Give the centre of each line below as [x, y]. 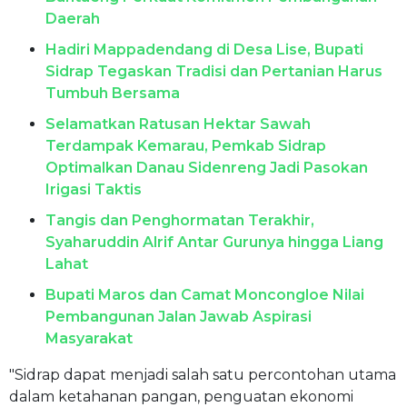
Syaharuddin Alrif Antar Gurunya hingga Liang [214, 242]
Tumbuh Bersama [113, 93]
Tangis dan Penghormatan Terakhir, [180, 220]
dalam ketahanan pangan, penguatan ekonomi [181, 396]
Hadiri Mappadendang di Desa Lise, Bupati [204, 49]
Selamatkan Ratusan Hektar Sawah [178, 124]
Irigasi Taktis [94, 189]
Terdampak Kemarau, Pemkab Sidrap [186, 145]
